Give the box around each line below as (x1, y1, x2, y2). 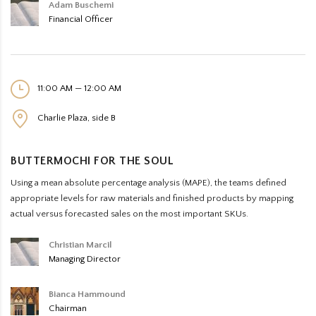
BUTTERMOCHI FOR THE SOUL (11, 154, 174, 167)
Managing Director (49, 254, 121, 264)
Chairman (49, 303, 87, 313)
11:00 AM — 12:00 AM (35, 83, 121, 93)
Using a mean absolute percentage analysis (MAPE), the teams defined (11, 178, 286, 188)
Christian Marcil (49, 240, 112, 250)
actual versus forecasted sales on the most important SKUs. (11, 209, 248, 219)
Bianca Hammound (49, 289, 126, 299)
